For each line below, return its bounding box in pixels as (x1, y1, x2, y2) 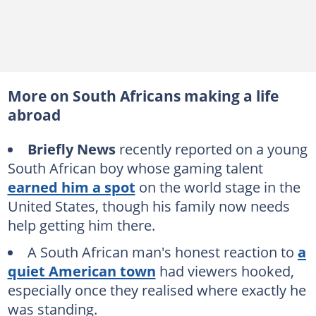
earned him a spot (7, 177, 135, 197)
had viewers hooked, (155, 260, 294, 281)
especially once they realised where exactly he (7, 279, 306, 300)
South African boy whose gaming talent (7, 158, 263, 178)
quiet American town (7, 260, 156, 281)
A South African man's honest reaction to (27, 241, 298, 262)
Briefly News (27, 139, 116, 159)
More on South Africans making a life (7, 86, 279, 106)
